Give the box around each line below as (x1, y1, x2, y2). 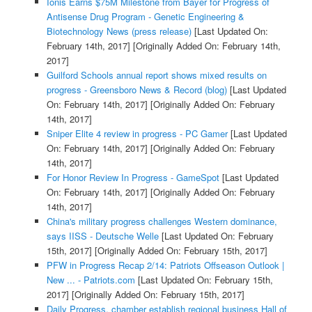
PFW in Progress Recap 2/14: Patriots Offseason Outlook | (46, 258, 284, 272)
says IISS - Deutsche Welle (46, 229, 159, 243)
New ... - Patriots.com (46, 273, 135, 287)
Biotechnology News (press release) (46, 24, 192, 38)
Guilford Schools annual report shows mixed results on (46, 68, 267, 82)
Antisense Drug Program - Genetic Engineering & (46, 10, 244, 24)
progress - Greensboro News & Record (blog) (46, 83, 227, 97)
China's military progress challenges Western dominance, (46, 214, 277, 228)
